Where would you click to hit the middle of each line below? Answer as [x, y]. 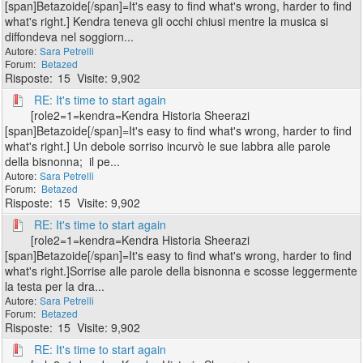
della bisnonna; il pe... [63, 161]
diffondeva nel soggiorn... [70, 36]
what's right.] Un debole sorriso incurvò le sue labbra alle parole [168, 146]
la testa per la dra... [55, 286]
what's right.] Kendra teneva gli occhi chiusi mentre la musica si [167, 21]
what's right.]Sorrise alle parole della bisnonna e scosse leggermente [181, 271]
